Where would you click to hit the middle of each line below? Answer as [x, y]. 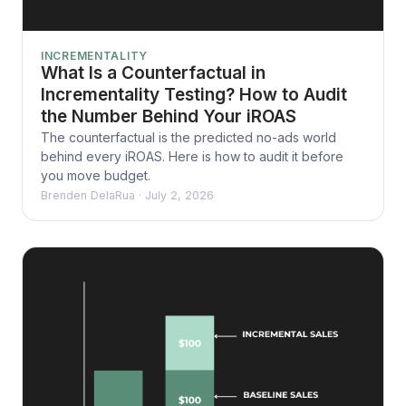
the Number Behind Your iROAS [169, 117]
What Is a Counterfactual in [153, 73]
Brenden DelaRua [88, 196]
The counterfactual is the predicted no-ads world [188, 138]
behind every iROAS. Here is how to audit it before [192, 157]
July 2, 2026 [179, 196]
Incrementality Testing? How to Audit [194, 95]
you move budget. [96, 176]
